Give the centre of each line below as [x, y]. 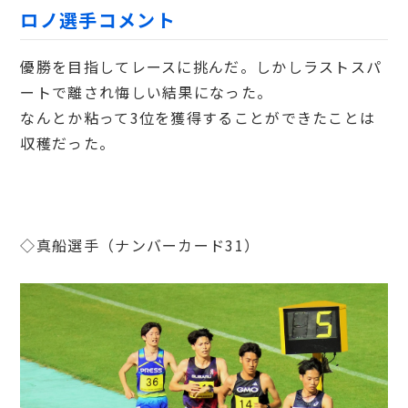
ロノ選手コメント [98, 20]
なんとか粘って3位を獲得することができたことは [198, 118]
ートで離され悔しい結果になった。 [147, 92]
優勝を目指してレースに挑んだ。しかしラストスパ [201, 67]
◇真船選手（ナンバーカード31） [140, 245]
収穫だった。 [68, 143]
